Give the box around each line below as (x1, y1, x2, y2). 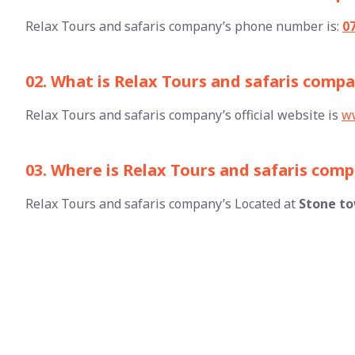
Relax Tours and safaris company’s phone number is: (25, 17, 342, 35)
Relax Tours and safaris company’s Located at (25, 195, 299, 212)
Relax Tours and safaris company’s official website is (25, 106, 342, 124)
